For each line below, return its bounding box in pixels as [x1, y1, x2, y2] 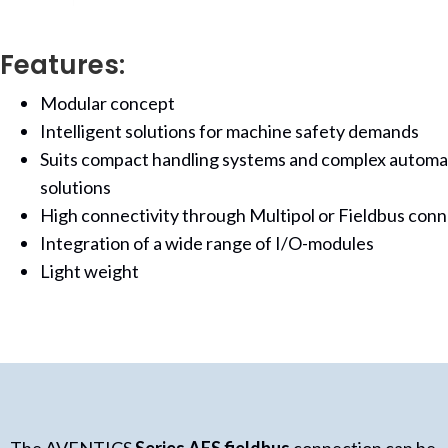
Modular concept [40, 92, 175, 114]
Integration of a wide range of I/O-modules [40, 232, 374, 254]
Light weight [40, 260, 139, 282]
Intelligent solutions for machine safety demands [40, 120, 419, 142]
